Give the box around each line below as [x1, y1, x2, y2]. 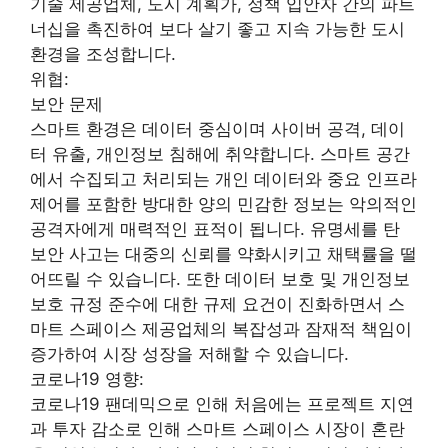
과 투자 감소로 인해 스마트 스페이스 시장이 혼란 [30, 418, 405, 439]
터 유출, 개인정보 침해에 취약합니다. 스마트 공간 [30, 143, 410, 164]
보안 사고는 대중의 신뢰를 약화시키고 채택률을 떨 [30, 243, 417, 264]
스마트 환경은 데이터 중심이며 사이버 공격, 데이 [30, 118, 405, 139]
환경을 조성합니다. [30, 43, 176, 64]
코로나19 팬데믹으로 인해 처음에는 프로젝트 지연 [30, 393, 414, 414]
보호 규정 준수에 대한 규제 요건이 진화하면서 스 [30, 293, 405, 314]
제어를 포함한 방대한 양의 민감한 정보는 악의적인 [30, 193, 417, 214]
